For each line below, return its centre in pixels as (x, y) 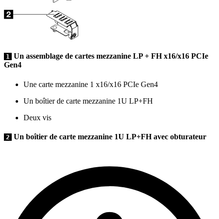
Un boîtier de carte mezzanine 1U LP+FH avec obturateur (109, 137)
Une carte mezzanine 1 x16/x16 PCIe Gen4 (91, 84)
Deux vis (37, 117)
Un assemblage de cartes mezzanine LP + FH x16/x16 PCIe (110, 56)
